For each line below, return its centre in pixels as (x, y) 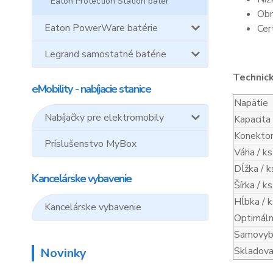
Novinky (63, 253)
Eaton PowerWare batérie (101, 28)
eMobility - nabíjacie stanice (91, 89)
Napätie (251, 103)
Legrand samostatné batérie (105, 54)
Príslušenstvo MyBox (90, 144)
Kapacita (252, 119)
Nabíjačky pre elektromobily (104, 118)
